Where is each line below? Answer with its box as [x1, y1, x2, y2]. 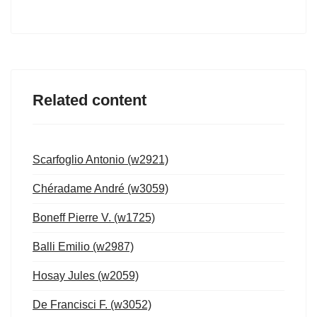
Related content [33, 91, 146, 109]
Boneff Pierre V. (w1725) [33, 212, 155, 224]
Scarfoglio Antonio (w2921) [33, 154, 168, 166]
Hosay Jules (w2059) [33, 270, 139, 282]
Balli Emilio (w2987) [33, 241, 134, 253]
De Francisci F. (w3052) [33, 299, 151, 311]
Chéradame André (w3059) [33, 183, 168, 195]
